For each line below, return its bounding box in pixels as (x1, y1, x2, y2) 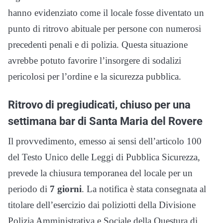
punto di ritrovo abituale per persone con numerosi (8, 23, 201, 34)
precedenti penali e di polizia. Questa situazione (8, 39, 188, 50)
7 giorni (50, 184, 82, 195)
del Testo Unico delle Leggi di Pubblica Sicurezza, (8, 152, 200, 163)
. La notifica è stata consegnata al (82, 184, 206, 195)
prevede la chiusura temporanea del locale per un (8, 168, 193, 179)
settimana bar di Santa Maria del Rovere (8, 114, 203, 128)
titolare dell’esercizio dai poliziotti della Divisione (8, 200, 196, 211)
